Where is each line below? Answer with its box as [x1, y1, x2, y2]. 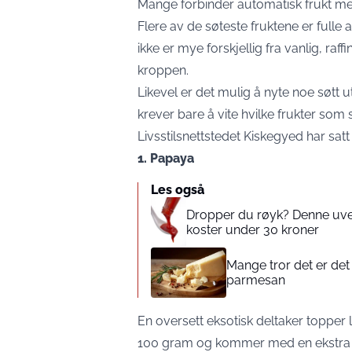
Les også [151, 182, 204, 197]
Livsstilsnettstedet [137, 129, 244, 144]
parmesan [226, 273, 285, 288]
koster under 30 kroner [186, 222, 320, 237]
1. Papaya [137, 151, 194, 166]
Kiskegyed [244, 129, 303, 144]
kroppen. [137, 63, 189, 78]
